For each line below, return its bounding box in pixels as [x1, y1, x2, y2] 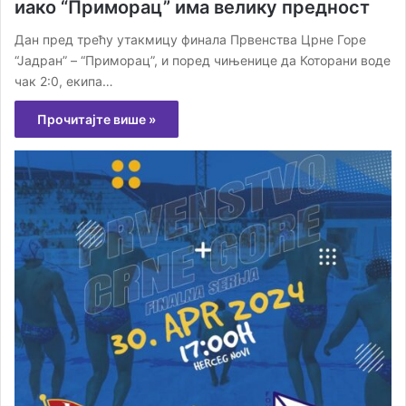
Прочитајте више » [37, 111, 156, 128]
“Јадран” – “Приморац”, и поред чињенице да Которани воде [14, 53, 391, 69]
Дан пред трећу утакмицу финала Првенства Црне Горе [14, 32, 366, 48]
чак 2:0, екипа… [14, 73, 113, 90]
